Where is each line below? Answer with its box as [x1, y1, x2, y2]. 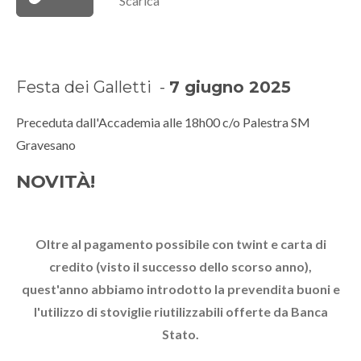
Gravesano [16, 137, 76, 153]
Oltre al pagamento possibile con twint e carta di [35, 236, 326, 252]
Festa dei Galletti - [16, 77, 169, 98]
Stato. [162, 326, 199, 342]
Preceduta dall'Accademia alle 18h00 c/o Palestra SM [16, 114, 310, 131]
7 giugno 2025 [169, 77, 291, 98]
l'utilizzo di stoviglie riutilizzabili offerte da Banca [33, 304, 328, 320]
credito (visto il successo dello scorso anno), [49, 259, 312, 275]
